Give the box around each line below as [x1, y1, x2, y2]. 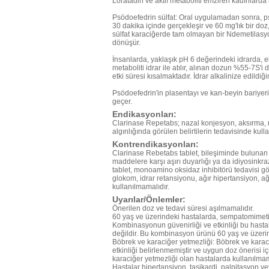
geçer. [112, 97, 132, 106]
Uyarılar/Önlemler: [112, 195, 186, 204]
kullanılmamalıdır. [112, 183, 169, 191]
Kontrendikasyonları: [112, 139, 199, 149]
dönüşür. [112, 38, 141, 47]
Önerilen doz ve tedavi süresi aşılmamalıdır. [112, 204, 254, 213]
